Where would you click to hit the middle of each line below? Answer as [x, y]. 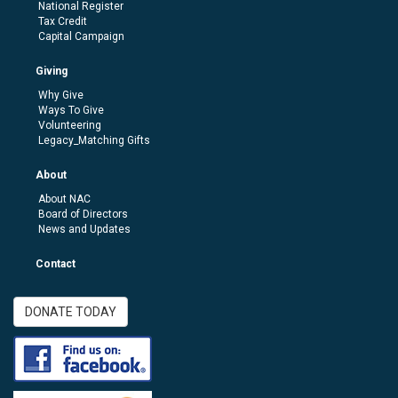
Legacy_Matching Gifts [94, 140]
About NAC [64, 199]
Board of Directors [83, 214]
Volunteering [70, 125]
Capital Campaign [81, 36]
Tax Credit [63, 21]
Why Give [61, 95]
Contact [56, 263]
